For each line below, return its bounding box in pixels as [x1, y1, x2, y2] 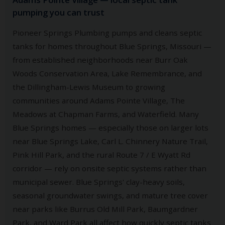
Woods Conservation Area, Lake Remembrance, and [13, 68, 202, 78]
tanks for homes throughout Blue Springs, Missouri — [13, 41, 211, 51]
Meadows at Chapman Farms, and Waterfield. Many [13, 108, 199, 119]
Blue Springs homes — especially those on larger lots [13, 122, 208, 133]
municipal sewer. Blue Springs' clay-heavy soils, [13, 176, 185, 187]
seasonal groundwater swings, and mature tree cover [13, 190, 208, 200]
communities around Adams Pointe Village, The [13, 95, 185, 105]
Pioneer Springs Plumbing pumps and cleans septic [13, 27, 202, 38]
